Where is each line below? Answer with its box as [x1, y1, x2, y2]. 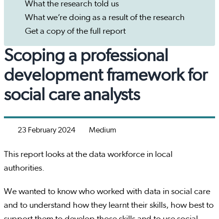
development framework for [4, 66, 207, 85]
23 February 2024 [18, 126, 75, 134]
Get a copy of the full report [24, 27, 126, 36]
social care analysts [4, 86, 140, 104]
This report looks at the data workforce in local [4, 150, 173, 159]
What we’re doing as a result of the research [24, 13, 185, 22]
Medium [89, 126, 116, 134]
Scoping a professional [4, 47, 168, 65]
